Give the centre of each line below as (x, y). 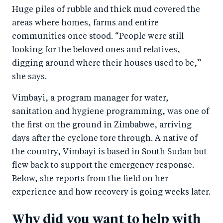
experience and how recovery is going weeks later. (111, 193)
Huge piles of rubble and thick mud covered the (106, 10)
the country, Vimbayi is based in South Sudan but (110, 153)
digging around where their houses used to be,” (107, 64)
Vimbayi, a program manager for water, (90, 99)
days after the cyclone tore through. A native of (105, 139)
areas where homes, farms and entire (85, 24)
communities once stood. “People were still (98, 37)
